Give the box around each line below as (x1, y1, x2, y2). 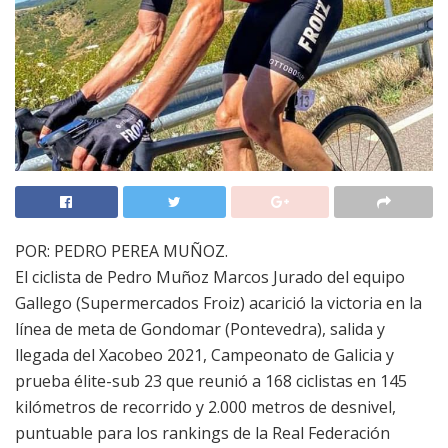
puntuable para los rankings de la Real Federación (15, 421, 390, 444)
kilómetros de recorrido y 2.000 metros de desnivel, (15, 395, 396, 418)
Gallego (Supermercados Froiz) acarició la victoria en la (15, 291, 422, 314)
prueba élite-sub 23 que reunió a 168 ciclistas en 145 (15, 369, 407, 392)
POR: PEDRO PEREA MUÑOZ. (15, 239, 228, 262)
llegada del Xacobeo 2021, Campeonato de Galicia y (15, 343, 394, 366)
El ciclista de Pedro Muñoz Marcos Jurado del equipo (15, 265, 405, 288)
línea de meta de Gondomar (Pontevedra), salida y (15, 317, 385, 340)
